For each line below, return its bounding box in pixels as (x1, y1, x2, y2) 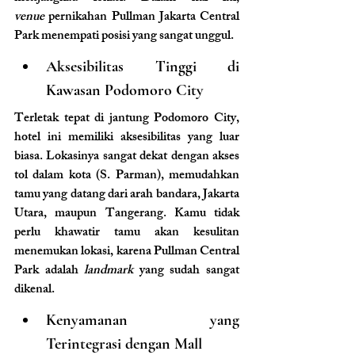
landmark (84, 260, 134, 284)
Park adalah (14, 260, 85, 284)
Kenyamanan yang (46, 311, 239, 330)
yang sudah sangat (133, 260, 240, 284)
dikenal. (14, 279, 55, 303)
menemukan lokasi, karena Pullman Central (14, 241, 239, 265)
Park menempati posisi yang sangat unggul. (14, 25, 234, 49)
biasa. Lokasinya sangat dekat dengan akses (14, 146, 239, 170)
